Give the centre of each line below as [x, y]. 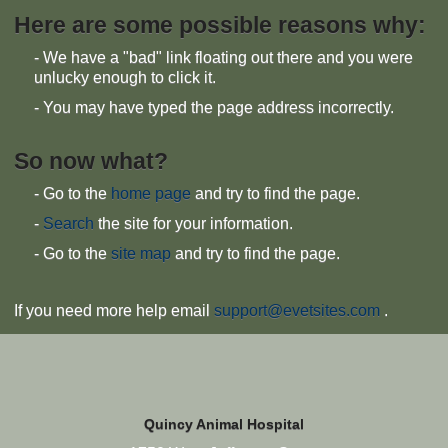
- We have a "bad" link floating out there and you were [223, 57]
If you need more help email [114, 310]
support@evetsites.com [297, 310]
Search [68, 223]
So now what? [91, 161]
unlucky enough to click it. [125, 77]
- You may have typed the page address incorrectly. [214, 107]
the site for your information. [193, 223]
